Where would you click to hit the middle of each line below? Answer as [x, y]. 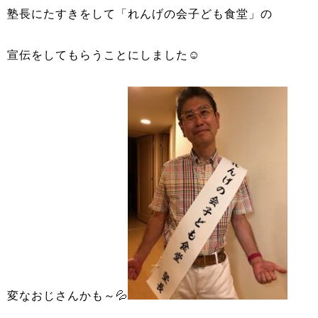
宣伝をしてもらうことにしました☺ [104, 55]
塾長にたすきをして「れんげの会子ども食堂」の [140, 14]
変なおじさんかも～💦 [67, 296]
